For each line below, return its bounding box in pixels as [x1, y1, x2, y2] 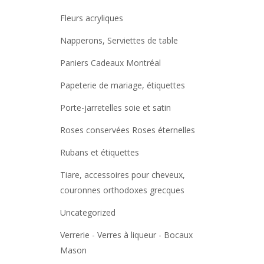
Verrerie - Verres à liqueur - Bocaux [60, 229, 193, 240]
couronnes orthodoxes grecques [60, 184, 184, 196]
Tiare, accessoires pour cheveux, [60, 169, 185, 180]
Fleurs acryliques [60, 12, 123, 24]
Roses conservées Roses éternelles [60, 124, 195, 136]
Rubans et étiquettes [60, 146, 139, 158]
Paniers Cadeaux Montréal [60, 57, 161, 68]
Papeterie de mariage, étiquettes [60, 79, 185, 91]
